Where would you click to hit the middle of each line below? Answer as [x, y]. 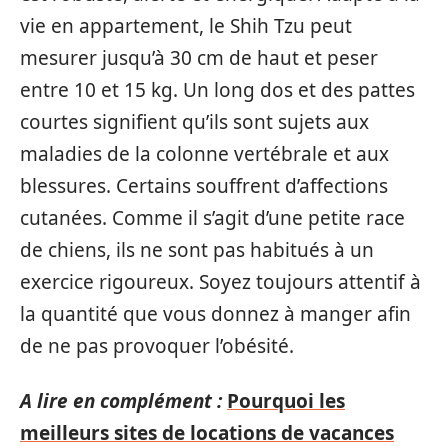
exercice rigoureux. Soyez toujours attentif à [220, 282]
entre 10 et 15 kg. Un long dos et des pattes [217, 90]
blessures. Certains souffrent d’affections [204, 186]
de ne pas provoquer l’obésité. [157, 346]
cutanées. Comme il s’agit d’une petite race [212, 218]
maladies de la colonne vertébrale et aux [204, 154]
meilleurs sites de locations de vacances [207, 432]
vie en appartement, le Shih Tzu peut [186, 26]
